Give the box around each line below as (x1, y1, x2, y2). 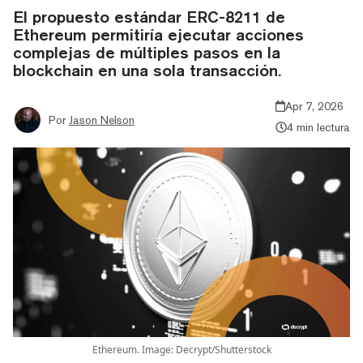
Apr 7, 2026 (285, 99, 344, 113)
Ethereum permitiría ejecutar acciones (13, 24, 304, 44)
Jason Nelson (69, 113, 135, 126)
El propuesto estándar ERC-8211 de (13, 6, 285, 26)
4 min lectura (287, 120, 350, 134)
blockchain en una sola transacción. (13, 60, 281, 79)
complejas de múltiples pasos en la (13, 42, 280, 62)
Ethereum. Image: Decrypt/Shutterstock (92, 342, 271, 357)
